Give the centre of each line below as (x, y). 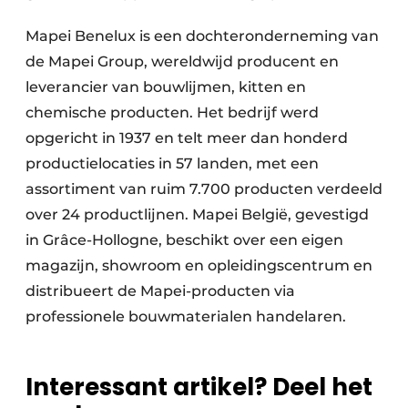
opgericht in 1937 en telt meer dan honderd (187, 138)
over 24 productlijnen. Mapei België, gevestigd (197, 215)
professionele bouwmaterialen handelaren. (186, 317)
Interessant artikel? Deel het (199, 388)
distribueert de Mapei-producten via (160, 291)
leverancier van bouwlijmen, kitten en (166, 87)
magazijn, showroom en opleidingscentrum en (199, 266)
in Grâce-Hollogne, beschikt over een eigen (184, 240)
